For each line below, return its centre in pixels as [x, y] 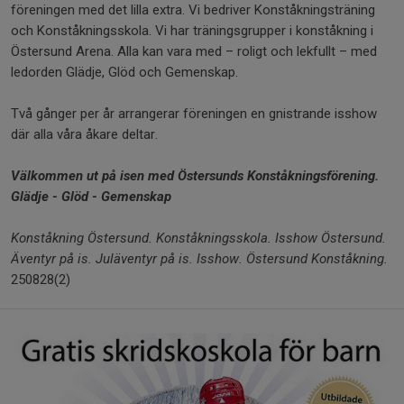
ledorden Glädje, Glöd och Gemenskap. [124, 73]
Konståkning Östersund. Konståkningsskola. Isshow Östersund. [198, 239]
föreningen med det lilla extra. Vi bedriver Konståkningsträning [193, 10]
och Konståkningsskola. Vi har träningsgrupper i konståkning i [192, 31]
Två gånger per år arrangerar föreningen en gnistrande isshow [194, 114]
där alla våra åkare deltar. [84, 135]
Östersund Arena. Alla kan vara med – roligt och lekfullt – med [194, 52]
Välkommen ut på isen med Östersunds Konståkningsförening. [195, 176]
